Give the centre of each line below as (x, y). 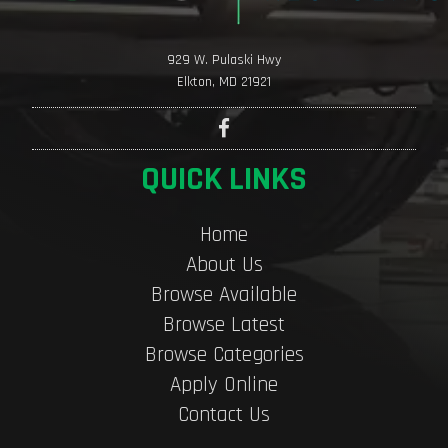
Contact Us (224, 415)
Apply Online (224, 385)
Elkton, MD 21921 (224, 82)
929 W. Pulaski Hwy (224, 60)
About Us (224, 265)
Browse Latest (224, 325)
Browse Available (224, 295)
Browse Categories (224, 355)
